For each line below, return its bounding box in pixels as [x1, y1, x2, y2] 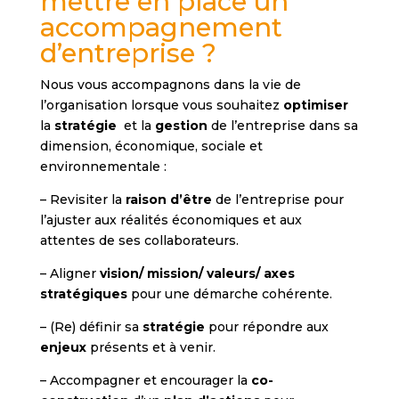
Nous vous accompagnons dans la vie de [39, 76, 301, 93]
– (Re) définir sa [39, 318, 142, 335]
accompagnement [39, 11, 282, 43]
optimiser [282, 96, 348, 113]
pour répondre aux [204, 318, 329, 335]
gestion [154, 117, 208, 134]
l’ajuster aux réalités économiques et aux [39, 211, 302, 228]
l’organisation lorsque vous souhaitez [39, 96, 283, 113]
